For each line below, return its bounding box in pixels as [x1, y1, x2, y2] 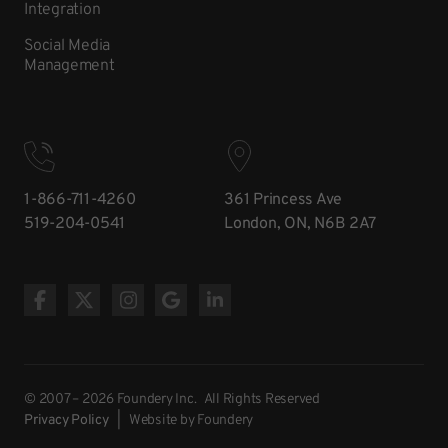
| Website [108, 412, 180, 430]
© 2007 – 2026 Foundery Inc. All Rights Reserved [24, 391, 320, 409]
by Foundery [179, 412, 253, 430]
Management [24, 56, 115, 77]
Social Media [24, 36, 110, 57]
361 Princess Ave [224, 190, 342, 211]
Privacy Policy [24, 412, 109, 430]
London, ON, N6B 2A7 [224, 214, 376, 235]
